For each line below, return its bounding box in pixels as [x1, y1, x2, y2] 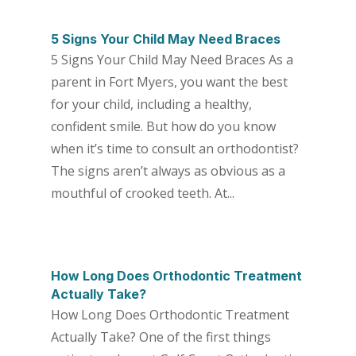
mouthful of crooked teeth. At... [50, 184, 234, 202]
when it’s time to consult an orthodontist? [50, 139, 299, 157]
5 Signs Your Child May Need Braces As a [50, 50, 293, 68]
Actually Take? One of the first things [50, 328, 271, 346]
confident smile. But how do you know [50, 117, 276, 135]
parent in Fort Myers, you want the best [50, 72, 288, 91]
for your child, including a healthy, [50, 95, 252, 113]
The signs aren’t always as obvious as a [50, 161, 285, 180]
